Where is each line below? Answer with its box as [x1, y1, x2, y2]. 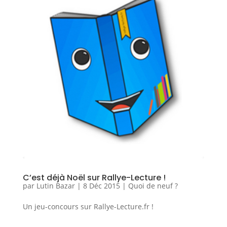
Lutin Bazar [36, 180, 75, 191]
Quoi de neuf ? [128, 180, 178, 191]
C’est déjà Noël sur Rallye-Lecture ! [22, 171, 166, 183]
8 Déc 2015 [83, 180, 120, 191]
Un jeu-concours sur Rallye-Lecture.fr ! [22, 201, 154, 211]
